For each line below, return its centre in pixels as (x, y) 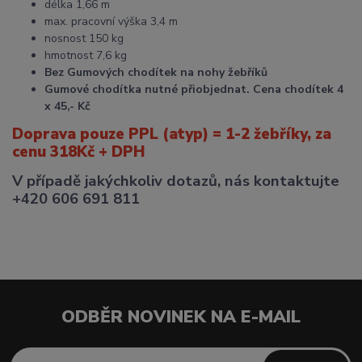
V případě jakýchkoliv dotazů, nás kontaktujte (176, 181)
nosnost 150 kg (84, 39)
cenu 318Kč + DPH (79, 152)
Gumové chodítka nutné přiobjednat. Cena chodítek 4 (194, 90)
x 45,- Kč (67, 107)
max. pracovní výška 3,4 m (111, 22)
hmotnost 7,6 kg (86, 56)
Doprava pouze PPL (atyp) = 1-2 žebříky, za (172, 135)
